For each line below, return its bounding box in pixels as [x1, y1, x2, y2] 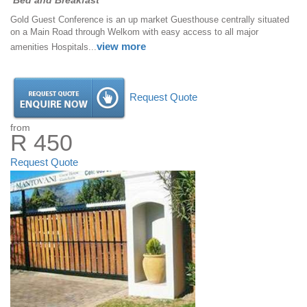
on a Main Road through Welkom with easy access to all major [10, 27, 258, 38]
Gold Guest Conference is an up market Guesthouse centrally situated [10, 14, 289, 25]
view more [97, 41, 146, 53]
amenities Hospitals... [10, 42, 97, 53]
